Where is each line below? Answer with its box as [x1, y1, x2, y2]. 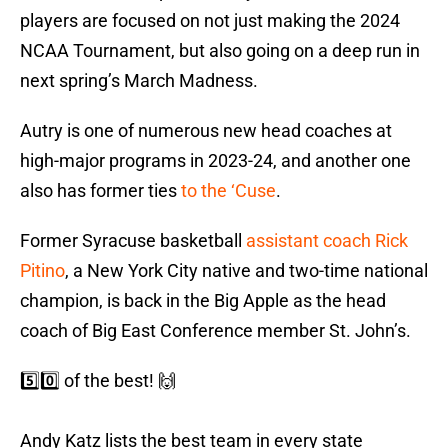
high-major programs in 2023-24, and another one [20, 150, 411, 172]
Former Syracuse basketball [20, 230, 246, 252]
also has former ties [20, 180, 181, 202]
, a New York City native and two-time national [65, 260, 428, 282]
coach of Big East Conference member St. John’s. [20, 320, 411, 342]
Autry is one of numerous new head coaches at [20, 120, 392, 142]
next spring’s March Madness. [20, 70, 258, 92]
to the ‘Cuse [181, 180, 276, 202]
